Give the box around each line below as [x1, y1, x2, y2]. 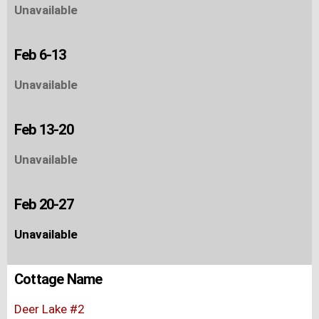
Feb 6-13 [14, 46, 66, 63]
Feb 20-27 [14, 195, 73, 213]
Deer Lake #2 [14, 301, 85, 316]
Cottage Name [14, 270, 103, 288]
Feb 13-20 [14, 120, 73, 138]
